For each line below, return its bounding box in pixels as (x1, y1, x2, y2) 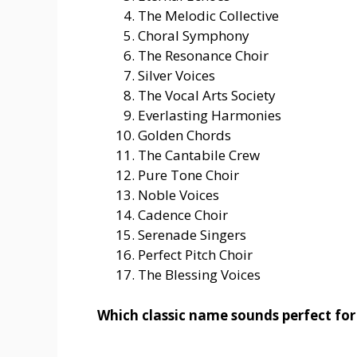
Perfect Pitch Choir (138, 245, 253, 265)
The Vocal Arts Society (138, 86, 276, 105)
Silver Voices (138, 66, 215, 85)
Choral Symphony (138, 26, 249, 45)
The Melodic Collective (138, 6, 279, 25)
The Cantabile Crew (138, 146, 260, 165)
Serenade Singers (138, 226, 246, 245)
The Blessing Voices (138, 265, 261, 284)
